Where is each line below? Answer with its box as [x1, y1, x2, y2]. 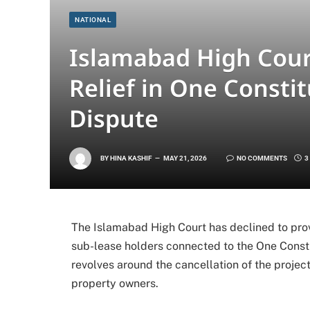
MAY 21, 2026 [163, 154, 207, 162]
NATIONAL [75, 16, 111, 24]
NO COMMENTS [237, 154, 287, 162]
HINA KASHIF [110, 154, 152, 162]
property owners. [71, 277, 158, 290]
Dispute [69, 102, 158, 134]
